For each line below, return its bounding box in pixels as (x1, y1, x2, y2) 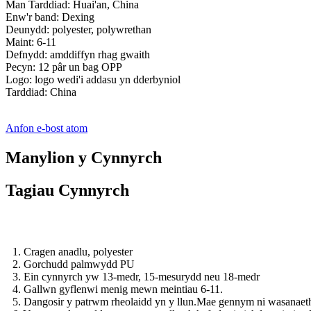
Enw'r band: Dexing (6, 11, 94, 24)
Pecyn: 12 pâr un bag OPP (6, 61, 122, 74)
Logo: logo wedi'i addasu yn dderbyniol (6, 74, 180, 86)
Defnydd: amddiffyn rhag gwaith (6, 49, 150, 61)
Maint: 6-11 (6, 36, 56, 49)
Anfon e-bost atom (6, 122, 87, 135)
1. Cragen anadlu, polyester (12, 245, 133, 258)
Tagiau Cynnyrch (6, 181, 129, 200)
